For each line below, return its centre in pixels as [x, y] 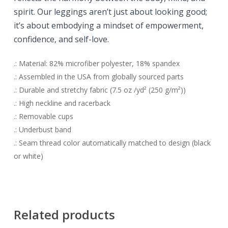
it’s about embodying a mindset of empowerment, [108, 26]
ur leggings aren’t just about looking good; [125, 12]
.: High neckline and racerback [62, 103]
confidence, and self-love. [61, 39]
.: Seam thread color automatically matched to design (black [112, 143]
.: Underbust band [42, 130]
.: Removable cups [43, 117]
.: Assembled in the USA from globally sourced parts [98, 77]
